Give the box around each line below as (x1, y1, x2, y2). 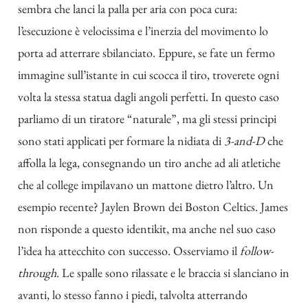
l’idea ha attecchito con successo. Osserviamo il (18, 242, 240, 258)
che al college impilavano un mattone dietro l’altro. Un (18, 176, 274, 192)
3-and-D (224, 132, 265, 148)
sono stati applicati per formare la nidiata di (18, 132, 224, 148)
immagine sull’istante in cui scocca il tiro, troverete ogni (18, 66, 279, 82)
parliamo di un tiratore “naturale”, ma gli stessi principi (18, 110, 276, 126)
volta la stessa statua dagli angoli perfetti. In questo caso (18, 88, 279, 104)
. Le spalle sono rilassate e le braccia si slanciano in (56, 264, 289, 280)
